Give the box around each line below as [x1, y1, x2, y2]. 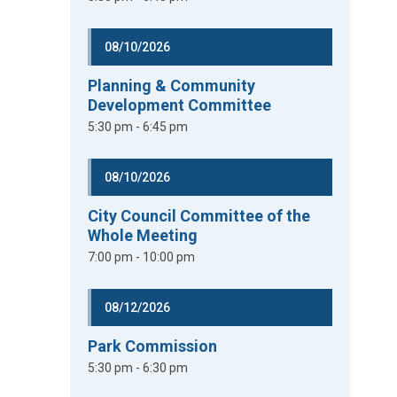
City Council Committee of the [88, 206, 311, 225]
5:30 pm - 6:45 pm [88, 120, 189, 134]
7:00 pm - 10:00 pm [88, 250, 196, 264]
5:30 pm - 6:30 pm [88, 361, 189, 375]
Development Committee [88, 96, 272, 114]
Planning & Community [88, 76, 256, 95]
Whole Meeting [88, 226, 198, 245]
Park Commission [88, 337, 218, 355]
